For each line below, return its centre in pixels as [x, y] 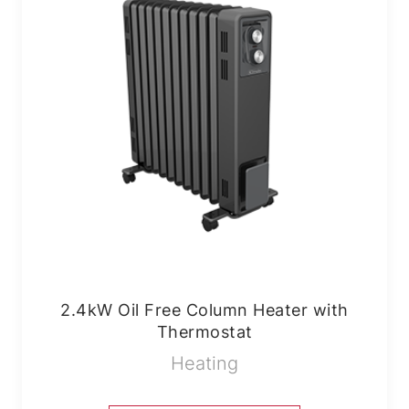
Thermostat [204, 332]
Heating [204, 363]
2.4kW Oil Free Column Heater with [204, 310]
